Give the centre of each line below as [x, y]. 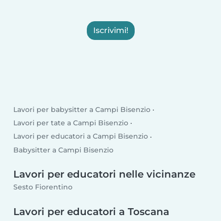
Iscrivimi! [110, 30]
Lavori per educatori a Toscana [92, 211]
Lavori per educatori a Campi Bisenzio [81, 136]
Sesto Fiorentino [43, 187]
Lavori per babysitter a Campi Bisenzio [82, 110]
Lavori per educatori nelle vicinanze [105, 174]
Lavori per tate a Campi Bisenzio [71, 123]
